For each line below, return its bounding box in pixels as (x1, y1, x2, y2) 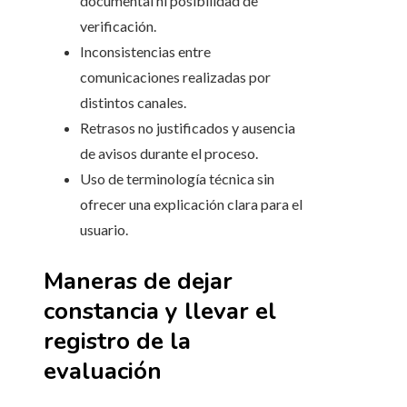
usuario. (80, 221, 128, 239)
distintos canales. (80, 94, 186, 112)
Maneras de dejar (44, 265, 233, 298)
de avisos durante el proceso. (80, 144, 258, 163)
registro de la (44, 325, 191, 358)
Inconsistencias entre (80, 43, 211, 61)
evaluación (44, 355, 162, 388)
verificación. (80, 17, 156, 35)
